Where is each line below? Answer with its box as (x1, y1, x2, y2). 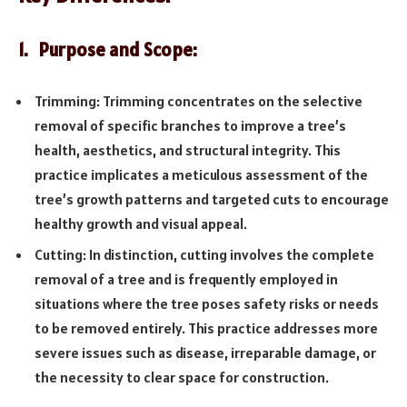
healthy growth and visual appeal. (35, 214, 247, 233)
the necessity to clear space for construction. (35, 368, 329, 387)
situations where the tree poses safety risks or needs (35, 294, 379, 313)
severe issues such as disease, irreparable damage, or (35, 343, 376, 362)
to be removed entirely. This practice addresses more (35, 319, 378, 338)
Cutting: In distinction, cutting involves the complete (35, 245, 374, 264)
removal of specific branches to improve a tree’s (35, 116, 346, 135)
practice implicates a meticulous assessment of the (35, 165, 368, 184)
